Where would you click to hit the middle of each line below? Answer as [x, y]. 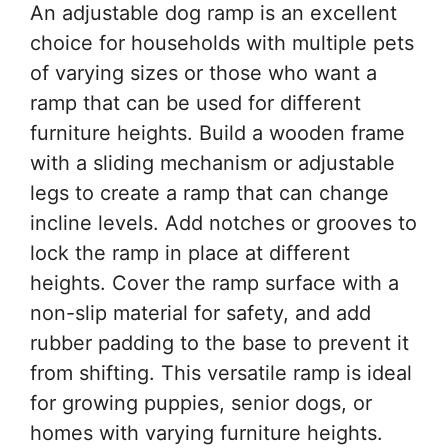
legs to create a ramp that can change [209, 193]
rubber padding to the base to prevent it [219, 343]
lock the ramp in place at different [190, 253]
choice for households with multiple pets [222, 43]
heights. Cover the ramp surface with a [214, 283]
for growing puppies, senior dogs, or [201, 403]
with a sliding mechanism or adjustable [212, 163]
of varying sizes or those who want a [203, 73]
